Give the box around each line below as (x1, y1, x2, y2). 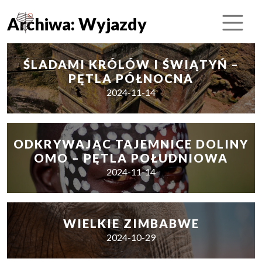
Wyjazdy (78, 14, 147, 34)
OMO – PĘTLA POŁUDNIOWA (34, 151, 228, 165)
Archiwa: (7, 14, 78, 34)
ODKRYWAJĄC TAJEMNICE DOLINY (13, 137, 249, 151)
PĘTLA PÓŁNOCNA (68, 71, 194, 85)
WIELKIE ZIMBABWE (63, 216, 199, 230)
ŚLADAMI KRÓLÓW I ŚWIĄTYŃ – (23, 57, 239, 71)
